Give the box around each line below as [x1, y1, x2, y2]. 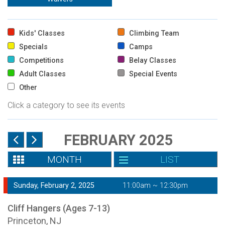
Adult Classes [17, 70, 66, 79]
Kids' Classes [17, 29, 65, 38]
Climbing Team [127, 29, 180, 38]
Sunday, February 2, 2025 [14, 181, 94, 190]
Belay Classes [127, 56, 177, 65]
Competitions [17, 56, 64, 65]
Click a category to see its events [8, 100, 125, 110]
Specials [17, 42, 48, 51]
